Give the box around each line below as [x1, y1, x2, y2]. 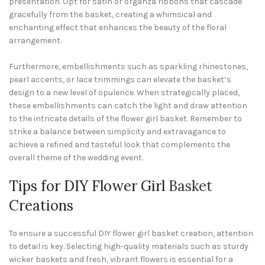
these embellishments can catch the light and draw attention [9, 101, 247, 111]
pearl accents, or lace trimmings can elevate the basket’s [9, 75, 231, 85]
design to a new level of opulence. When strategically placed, [9, 88, 240, 98]
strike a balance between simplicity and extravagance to [9, 127, 226, 137]
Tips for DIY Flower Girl [9, 177, 169, 195]
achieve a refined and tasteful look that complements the [9, 140, 230, 150]
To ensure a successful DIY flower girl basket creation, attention [9, 228, 253, 238]
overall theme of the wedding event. [9, 153, 143, 163]
